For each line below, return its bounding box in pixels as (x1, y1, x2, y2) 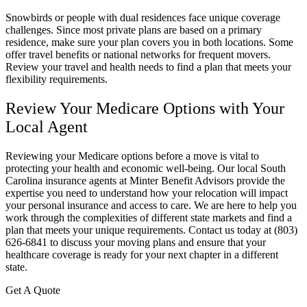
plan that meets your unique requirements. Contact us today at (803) (5, 223, 297, 236)
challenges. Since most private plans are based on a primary (5, 24, 262, 36)
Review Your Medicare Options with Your (5, 99, 284, 117)
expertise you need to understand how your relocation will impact (5, 186, 288, 199)
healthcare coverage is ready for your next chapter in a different (5, 248, 278, 260)
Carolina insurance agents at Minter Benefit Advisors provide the (5, 174, 285, 186)
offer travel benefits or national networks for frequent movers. (5, 49, 271, 61)
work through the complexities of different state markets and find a (5, 211, 292, 223)
